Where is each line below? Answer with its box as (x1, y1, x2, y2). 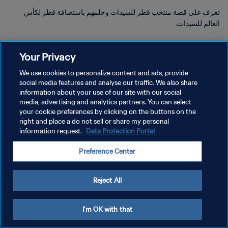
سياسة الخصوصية (175, 84, 220, 92)
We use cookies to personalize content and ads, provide (19, 69, 189, 77)
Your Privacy (19, 50, 76, 63)
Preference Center (79, 147, 136, 156)
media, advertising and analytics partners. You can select (19, 98, 192, 106)
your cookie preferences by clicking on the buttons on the (19, 107, 196, 116)
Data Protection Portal (86, 127, 155, 135)
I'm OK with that (82, 205, 133, 214)
